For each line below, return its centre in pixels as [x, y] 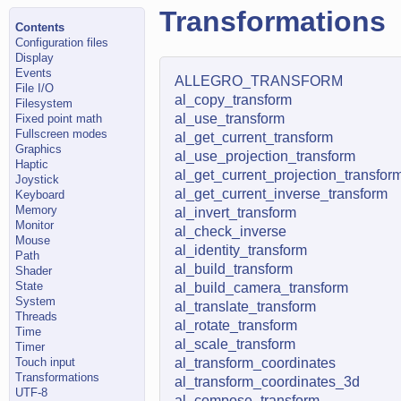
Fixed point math [59, 119]
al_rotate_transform [235, 326]
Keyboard [40, 195]
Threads [37, 316]
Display [35, 58]
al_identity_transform [240, 251]
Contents [40, 27]
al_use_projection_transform [264, 157]
